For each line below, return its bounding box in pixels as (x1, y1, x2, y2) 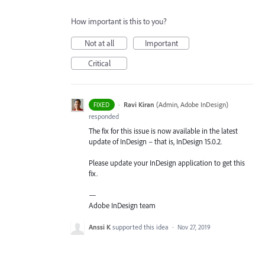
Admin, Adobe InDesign (158, 99, 226, 109)
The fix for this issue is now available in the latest (89, 125, 238, 135)
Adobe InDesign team (89, 201, 156, 210)
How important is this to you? (71, 15, 167, 27)
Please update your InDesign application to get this (89, 157, 245, 167)
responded (89, 111, 119, 121)
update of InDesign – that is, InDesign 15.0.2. (89, 136, 222, 146)
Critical (88, 57, 111, 69)
